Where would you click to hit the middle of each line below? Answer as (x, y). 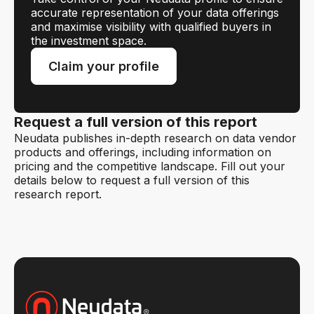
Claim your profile (104, 66)
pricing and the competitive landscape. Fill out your (150, 166)
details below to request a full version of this (132, 180)
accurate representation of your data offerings (155, 12)
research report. (58, 194)
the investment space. (89, 40)
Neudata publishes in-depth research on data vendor (155, 138)
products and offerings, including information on (143, 152)
